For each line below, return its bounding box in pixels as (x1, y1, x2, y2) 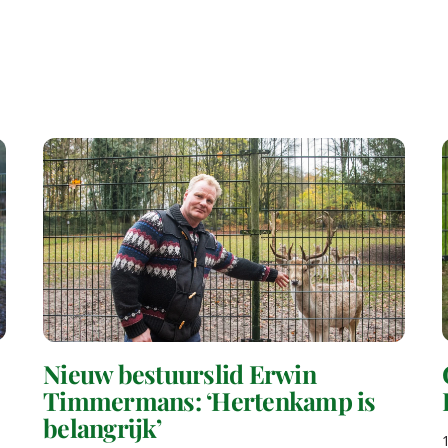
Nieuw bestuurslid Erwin (43, 356, 316, 390)
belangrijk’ (43, 410, 162, 444)
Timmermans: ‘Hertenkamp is (43, 383, 376, 417)
